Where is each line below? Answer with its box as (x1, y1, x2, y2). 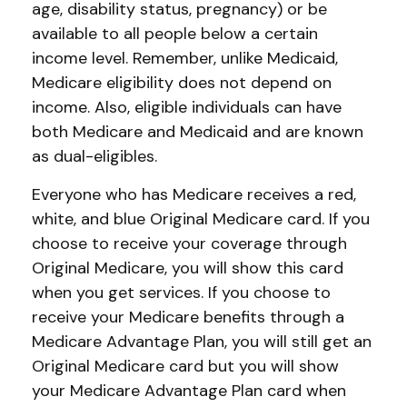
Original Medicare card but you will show (32, 355, 339, 377)
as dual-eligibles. (32, 145, 157, 167)
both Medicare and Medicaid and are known (32, 121, 363, 143)
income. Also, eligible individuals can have (32, 96, 342, 118)
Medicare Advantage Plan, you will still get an (32, 331, 372, 352)
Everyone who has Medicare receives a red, (32, 184, 356, 205)
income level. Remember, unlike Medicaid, (32, 47, 338, 69)
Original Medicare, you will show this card (32, 257, 343, 279)
